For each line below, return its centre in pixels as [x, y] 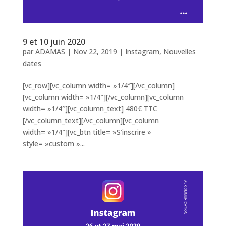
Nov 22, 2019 [95, 51]
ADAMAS [50, 51]
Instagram [142, 51]
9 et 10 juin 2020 [54, 42]
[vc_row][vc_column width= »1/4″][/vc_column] [98, 85]
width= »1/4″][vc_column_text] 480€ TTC [90, 108]
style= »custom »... [53, 143]
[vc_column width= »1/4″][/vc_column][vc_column [103, 97]
